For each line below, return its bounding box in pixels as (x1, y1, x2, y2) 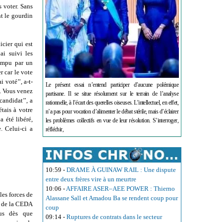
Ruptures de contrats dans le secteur (66, 213, 162, 221)
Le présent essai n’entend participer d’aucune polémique (46, 81, 178, 88)
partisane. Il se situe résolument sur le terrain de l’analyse (46, 90, 178, 97)
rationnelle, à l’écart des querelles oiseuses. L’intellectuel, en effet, (46, 99, 178, 106)
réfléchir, (46, 125, 63, 133)
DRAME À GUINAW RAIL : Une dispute (66, 166, 176, 173)
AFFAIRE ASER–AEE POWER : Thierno (66, 184, 175, 192)
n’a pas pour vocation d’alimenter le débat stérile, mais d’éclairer (46, 108, 178, 115)
